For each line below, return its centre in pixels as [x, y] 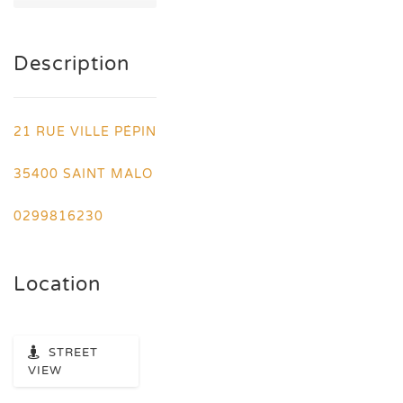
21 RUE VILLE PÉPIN [85, 132]
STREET [73, 353]
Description [72, 64]
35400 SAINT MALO [83, 174]
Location [57, 284]
